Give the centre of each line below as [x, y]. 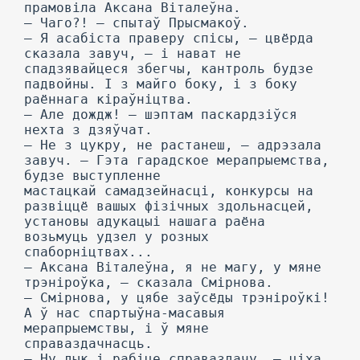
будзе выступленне [92, 176]
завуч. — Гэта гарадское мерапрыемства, [177, 160]
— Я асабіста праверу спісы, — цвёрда [169, 38]
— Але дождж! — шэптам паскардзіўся [161, 115]
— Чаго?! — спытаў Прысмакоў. [137, 23]
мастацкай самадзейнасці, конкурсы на [169, 191]
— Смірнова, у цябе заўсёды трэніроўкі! [177, 298]
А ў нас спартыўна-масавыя [125, 313]
